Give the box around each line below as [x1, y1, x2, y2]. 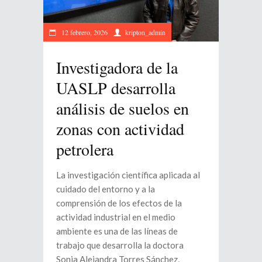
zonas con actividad [56, 118, 184, 140]
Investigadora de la [56, 56, 178, 79]
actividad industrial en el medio [56, 212, 175, 223]
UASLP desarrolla [56, 77, 175, 99]
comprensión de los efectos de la [56, 198, 182, 209]
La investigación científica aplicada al [56, 170, 200, 181]
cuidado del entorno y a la [56, 184, 155, 195]
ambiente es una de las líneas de [56, 226, 178, 237]
